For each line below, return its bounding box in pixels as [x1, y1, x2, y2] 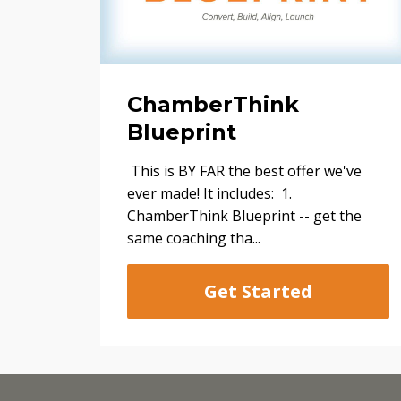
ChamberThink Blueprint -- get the [127, 206, 362, 226]
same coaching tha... [127, 228, 260, 249]
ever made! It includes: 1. [127, 183, 292, 204]
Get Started [204, 279, 313, 304]
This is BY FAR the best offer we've [127, 161, 362, 182]
